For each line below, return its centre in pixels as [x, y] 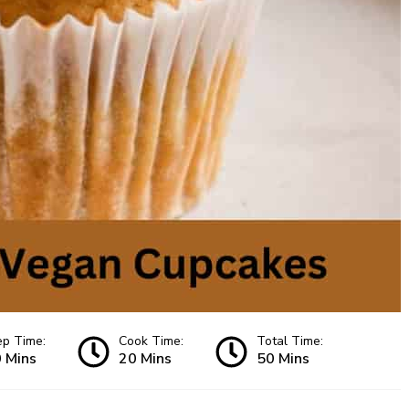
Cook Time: [151, 341]
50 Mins [283, 359]
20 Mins [145, 359]
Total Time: [290, 341]
